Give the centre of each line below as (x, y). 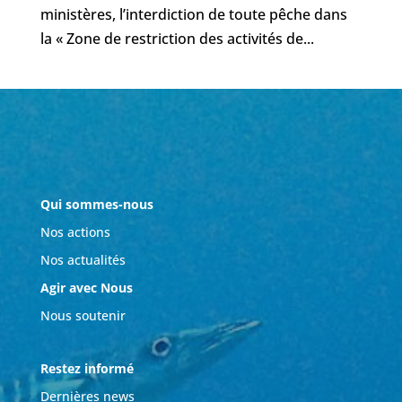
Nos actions (75, 232)
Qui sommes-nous (96, 205)
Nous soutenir (83, 316)
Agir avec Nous (86, 288)
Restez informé (88, 369)
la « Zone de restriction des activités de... (177, 39)
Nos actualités (83, 260)
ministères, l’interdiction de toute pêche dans (193, 15)
